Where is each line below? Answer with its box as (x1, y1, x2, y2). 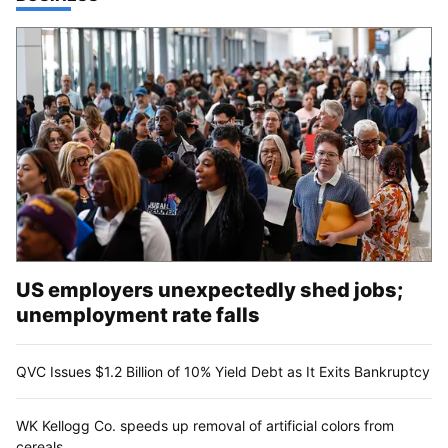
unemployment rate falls (16, 302, 260, 327)
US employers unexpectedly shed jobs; (16, 277, 403, 302)
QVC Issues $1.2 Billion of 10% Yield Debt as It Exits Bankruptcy (16, 362, 430, 380)
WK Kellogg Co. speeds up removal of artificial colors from (16, 416, 394, 434)
